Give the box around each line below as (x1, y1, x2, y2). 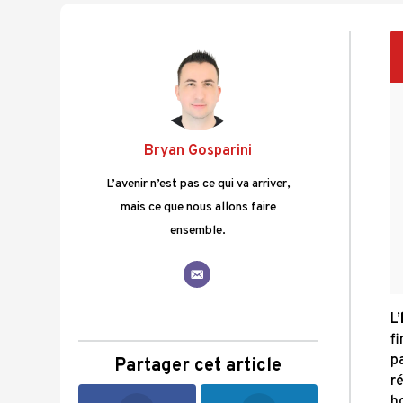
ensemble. (170, 222, 227, 238)
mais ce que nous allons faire (120, 199, 276, 215)
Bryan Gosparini (144, 140, 253, 160)
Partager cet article (114, 354, 282, 379)
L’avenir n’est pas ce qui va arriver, (105, 175, 291, 192)
